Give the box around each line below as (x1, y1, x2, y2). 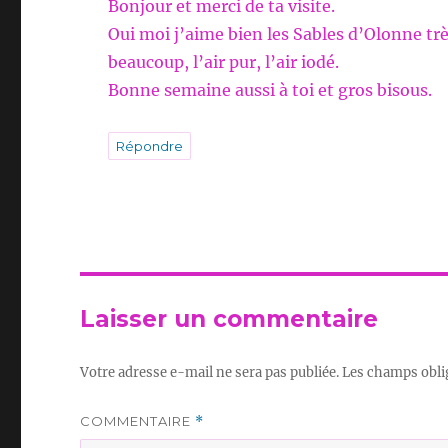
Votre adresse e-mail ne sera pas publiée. (80, 364, 340, 382)
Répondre (116, 138, 184, 155)
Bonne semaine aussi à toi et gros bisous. (108, 80, 433, 101)
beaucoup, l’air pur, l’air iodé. (108, 52, 340, 73)
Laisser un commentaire (80, 305, 379, 334)
